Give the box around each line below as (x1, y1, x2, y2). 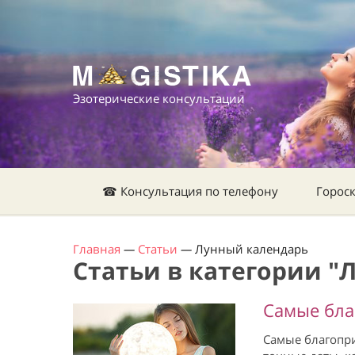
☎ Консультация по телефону (102, 183, 278, 199)
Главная (73, 241, 120, 257)
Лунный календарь (195, 241, 308, 257)
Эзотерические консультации (73, 90, 245, 106)
